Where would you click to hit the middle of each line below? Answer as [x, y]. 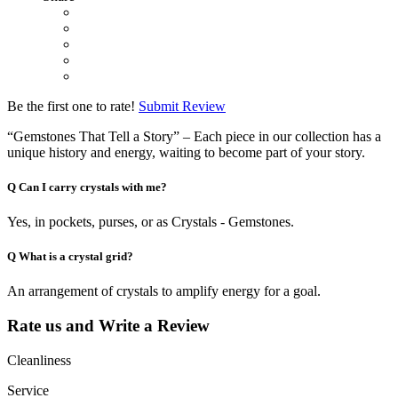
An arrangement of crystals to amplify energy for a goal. [164, 291]
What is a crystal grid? [76, 257]
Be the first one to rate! [71, 106]
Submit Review [182, 106]
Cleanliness [39, 360]
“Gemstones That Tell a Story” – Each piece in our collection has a [194, 136]
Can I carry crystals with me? [93, 187]
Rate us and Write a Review [108, 325]
